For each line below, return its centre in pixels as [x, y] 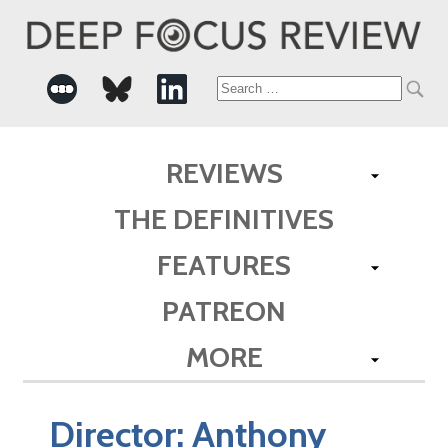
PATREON [224, 310]
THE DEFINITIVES [224, 218]
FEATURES [224, 264]
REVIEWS [224, 172]
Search [252, 89]
